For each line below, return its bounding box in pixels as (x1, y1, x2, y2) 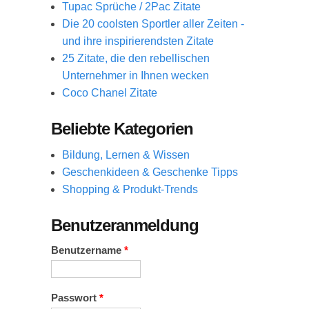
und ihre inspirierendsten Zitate (62, 34, 214, 47)
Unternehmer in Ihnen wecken (62, 69, 209, 81)
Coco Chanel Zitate (62, 86, 157, 99)
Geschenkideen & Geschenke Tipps (62, 166, 238, 178)
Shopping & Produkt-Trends (62, 183, 198, 195)
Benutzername (51, 244, 124, 256)
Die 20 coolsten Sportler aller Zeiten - (62, 17, 244, 30)
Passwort (51, 292, 99, 303)
